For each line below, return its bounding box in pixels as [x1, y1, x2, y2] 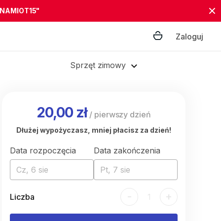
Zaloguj [176, 32, 203, 41]
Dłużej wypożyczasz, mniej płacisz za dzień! [16, 126, 171, 134]
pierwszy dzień [94, 110, 151, 119]
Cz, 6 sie [16, 165, 48, 175]
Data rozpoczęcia [10, 146, 76, 155]
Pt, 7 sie [100, 165, 130, 175]
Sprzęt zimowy [70, 60, 126, 70]
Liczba [10, 192, 35, 202]
